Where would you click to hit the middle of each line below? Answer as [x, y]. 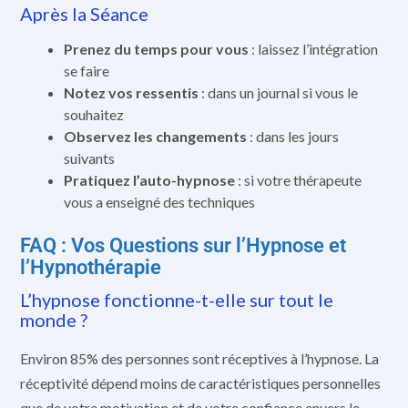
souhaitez [94, 114]
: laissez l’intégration [313, 48]
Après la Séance [84, 13]
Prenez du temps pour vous [156, 48]
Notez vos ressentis [131, 92]
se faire [87, 70]
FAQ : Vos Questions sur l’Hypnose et [183, 245]
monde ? [54, 319]
